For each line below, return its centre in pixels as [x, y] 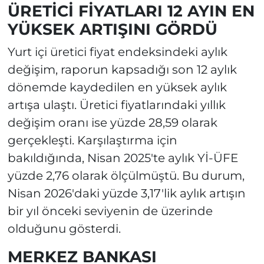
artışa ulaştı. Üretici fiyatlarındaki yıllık [116, 105]
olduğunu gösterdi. [64, 229]
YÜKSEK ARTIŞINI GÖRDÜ [112, 29]
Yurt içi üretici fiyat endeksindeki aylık [117, 52]
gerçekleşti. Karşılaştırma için [92, 141]
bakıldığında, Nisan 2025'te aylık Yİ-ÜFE [123, 158]
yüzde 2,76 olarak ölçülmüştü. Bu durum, [126, 176]
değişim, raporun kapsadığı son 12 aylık [122, 70]
